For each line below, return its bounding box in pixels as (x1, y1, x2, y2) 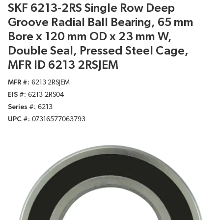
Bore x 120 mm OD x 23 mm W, (8, 31, 172, 43)
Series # (8, 104, 34, 111)
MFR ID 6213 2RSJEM (8, 59, 118, 72)
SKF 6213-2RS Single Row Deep (8, 2, 175, 15)
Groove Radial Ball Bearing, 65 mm (8, 17, 193, 29)
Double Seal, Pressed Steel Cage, (8, 45, 189, 57)
